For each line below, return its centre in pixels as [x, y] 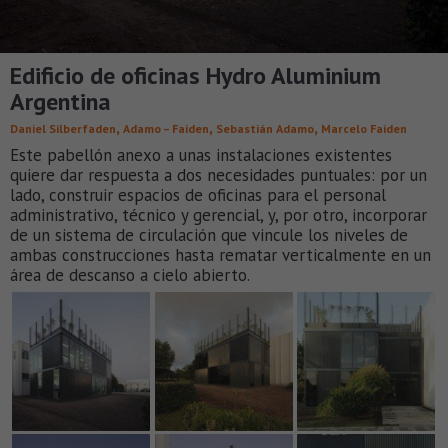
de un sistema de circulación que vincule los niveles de [209, 235]
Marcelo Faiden [364, 129]
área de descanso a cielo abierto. [130, 275]
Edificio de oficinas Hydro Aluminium [195, 76]
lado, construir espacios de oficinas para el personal [198, 195]
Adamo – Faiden [166, 129]
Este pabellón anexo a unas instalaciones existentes [201, 155]
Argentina [60, 102]
